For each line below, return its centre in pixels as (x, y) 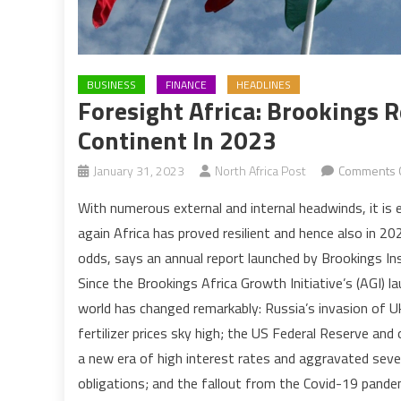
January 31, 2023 (139, 170)
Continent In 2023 (177, 140)
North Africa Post (260, 170)
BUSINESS (111, 84)
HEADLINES (264, 84)
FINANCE (186, 84)
